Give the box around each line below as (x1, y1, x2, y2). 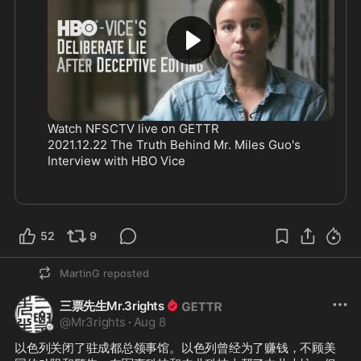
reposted (103, 266, 149, 280)
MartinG (60, 266, 100, 280)
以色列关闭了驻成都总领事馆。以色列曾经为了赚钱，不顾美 (15, 339, 336, 355)
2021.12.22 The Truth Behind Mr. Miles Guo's (48, 136, 301, 152)
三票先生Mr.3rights (60, 297, 164, 313)
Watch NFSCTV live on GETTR (48, 120, 219, 136)
